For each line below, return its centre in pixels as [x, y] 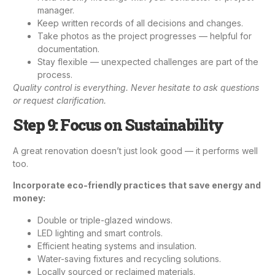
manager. [56, 10]
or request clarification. [60, 101]
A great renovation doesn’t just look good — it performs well [135, 150]
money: [29, 198]
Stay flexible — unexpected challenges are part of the [148, 62]
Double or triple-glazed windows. [105, 220]
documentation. [68, 49]
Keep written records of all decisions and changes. [140, 23]
